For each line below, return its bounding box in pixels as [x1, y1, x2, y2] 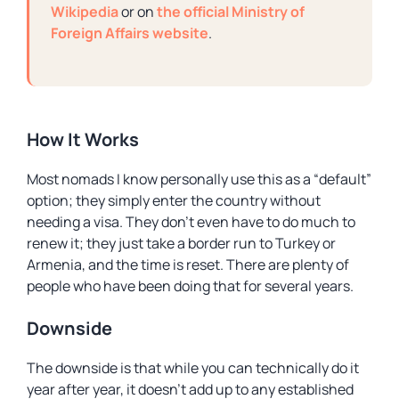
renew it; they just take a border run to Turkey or [27, 233, 336, 253]
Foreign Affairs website [51, 23, 208, 43]
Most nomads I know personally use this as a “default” [27, 169, 371, 189]
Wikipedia [51, 2, 118, 21]
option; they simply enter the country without [27, 191, 321, 210]
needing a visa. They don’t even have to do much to [27, 212, 355, 232]
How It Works [27, 127, 139, 151]
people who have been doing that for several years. [27, 276, 356, 296]
